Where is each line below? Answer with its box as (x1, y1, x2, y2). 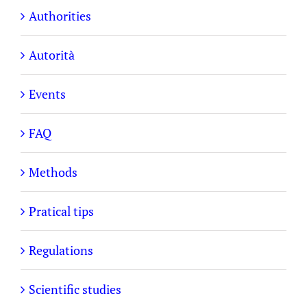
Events (29, 85, 66, 102)
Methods (29, 163, 77, 180)
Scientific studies (29, 280, 121, 297)
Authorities (29, 7, 91, 24)
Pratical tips (29, 202, 94, 219)
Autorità (29, 46, 75, 63)
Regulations (29, 241, 93, 258)
